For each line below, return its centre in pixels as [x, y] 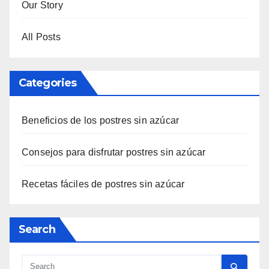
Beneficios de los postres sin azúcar [101, 120]
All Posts [41, 37]
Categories [47, 83]
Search [37, 230]
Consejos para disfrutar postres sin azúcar [114, 152]
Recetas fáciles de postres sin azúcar [103, 184]
